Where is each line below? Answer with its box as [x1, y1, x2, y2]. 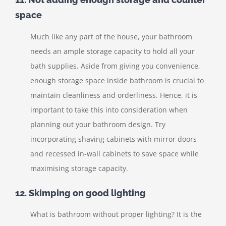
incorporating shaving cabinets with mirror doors [30, 134, 197, 144]
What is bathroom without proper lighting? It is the [30, 209, 202, 219]
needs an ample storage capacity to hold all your [30, 46, 195, 56]
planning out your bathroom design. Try [30, 119, 165, 129]
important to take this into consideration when [30, 104, 188, 115]
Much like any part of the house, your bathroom [30, 31, 192, 41]
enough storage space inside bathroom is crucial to [30, 75, 204, 85]
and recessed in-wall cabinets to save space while [30, 148, 199, 158]
